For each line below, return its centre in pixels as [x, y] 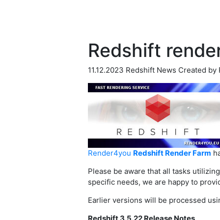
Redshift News [152, 70]
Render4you [110, 153]
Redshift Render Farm [172, 153]
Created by [198, 70]
